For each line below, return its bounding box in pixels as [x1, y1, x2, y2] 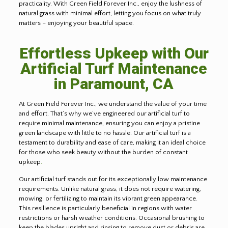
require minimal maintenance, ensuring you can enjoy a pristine [18, 119, 200, 127]
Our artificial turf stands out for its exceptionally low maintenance [18, 175, 207, 183]
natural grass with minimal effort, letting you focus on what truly [18, 9, 201, 17]
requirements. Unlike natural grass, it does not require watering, [18, 185, 201, 192]
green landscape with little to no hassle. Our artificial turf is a [18, 129, 191, 136]
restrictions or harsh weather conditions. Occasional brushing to [18, 214, 205, 221]
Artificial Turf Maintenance [20, 59, 208, 77]
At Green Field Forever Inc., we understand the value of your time [18, 100, 207, 107]
